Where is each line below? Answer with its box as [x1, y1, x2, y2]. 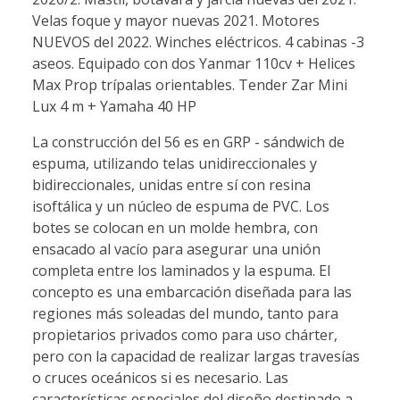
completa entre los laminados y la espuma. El [32, 260, 330, 280]
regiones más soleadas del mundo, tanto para [32, 303, 338, 323]
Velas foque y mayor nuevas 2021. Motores [32, 10, 320, 30]
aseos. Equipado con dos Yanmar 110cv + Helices [32, 53, 355, 73]
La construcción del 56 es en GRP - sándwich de [32, 131, 345, 152]
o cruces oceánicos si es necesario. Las [32, 367, 288, 387]
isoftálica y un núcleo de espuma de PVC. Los [32, 196, 329, 216]
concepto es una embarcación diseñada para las [32, 281, 352, 302]
